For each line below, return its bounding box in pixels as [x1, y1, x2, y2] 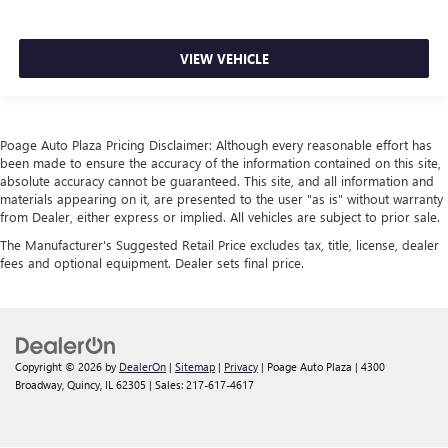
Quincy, [64, 377, 102, 393]
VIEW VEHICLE [179, 49, 269, 67]
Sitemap [175, 359, 215, 375]
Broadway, [15, 377, 64, 393]
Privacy [224, 359, 258, 375]
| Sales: [146, 377, 186, 393]
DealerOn [119, 359, 166, 375]
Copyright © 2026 [15, 359, 105, 375]
